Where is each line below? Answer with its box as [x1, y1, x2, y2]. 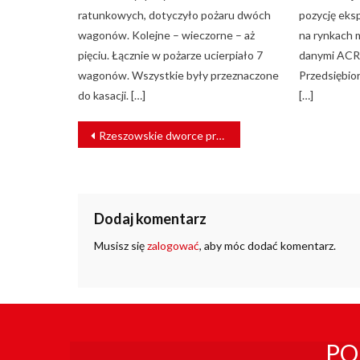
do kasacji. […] [78, 88, 146, 102]
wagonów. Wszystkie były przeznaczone [78, 67, 280, 82]
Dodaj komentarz [94, 209, 207, 227]
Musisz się [94, 238, 147, 252]
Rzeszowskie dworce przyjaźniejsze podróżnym [99, 128, 216, 142]
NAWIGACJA [77, 118, 185, 137]
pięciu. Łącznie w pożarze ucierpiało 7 [78, 47, 264, 62]
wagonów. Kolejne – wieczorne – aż [78, 27, 256, 42]
